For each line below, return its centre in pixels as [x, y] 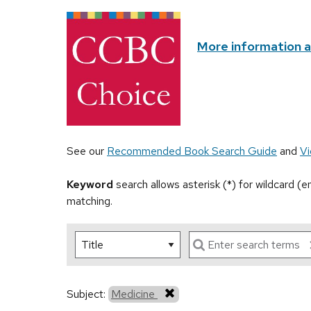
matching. [90, 201]
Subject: [87, 294]
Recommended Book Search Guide [192, 151]
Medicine [134, 294]
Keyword [90, 185]
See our [87, 151]
